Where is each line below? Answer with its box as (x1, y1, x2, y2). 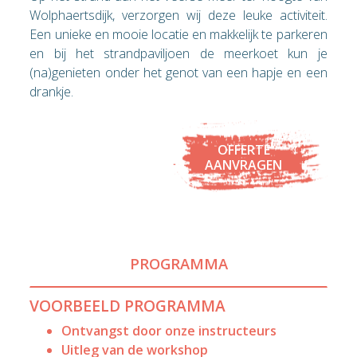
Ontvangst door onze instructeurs (61, 321, 277, 339)
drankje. (29, 82, 74, 100)
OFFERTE (217, 141, 270, 159)
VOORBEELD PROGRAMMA (29, 294, 226, 316)
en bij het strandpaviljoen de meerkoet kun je (29, 44, 328, 62)
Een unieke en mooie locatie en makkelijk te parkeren (29, 25, 328, 43)
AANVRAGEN (205, 156, 283, 175)
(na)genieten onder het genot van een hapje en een (29, 63, 328, 81)
